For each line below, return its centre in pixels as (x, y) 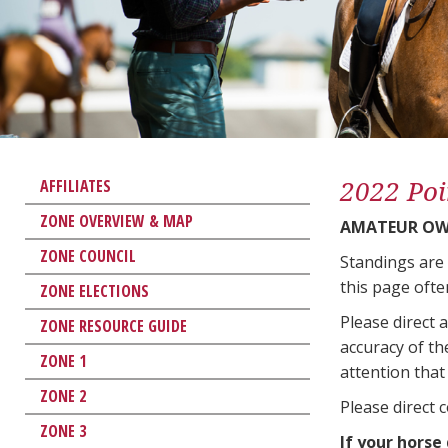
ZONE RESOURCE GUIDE (113, 325)
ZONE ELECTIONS (94, 290)
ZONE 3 (63, 430)
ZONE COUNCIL (88, 255)
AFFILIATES (75, 185)
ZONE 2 (63, 395)
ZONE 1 (63, 360)
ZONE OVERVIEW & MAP (116, 220)
